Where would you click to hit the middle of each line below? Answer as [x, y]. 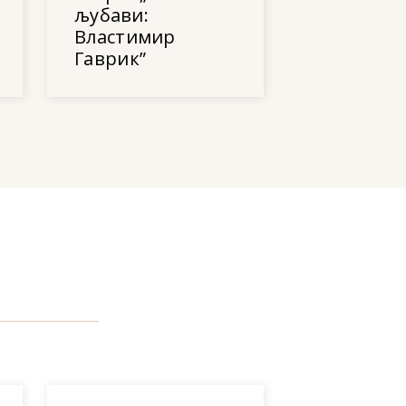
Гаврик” [111, 58]
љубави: [112, 14]
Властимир [125, 36]
